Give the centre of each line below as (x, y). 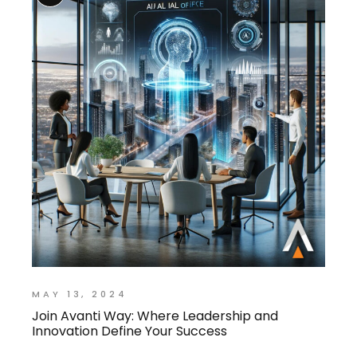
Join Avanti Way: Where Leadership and (155, 316)
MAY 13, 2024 (80, 294)
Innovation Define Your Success (130, 331)
